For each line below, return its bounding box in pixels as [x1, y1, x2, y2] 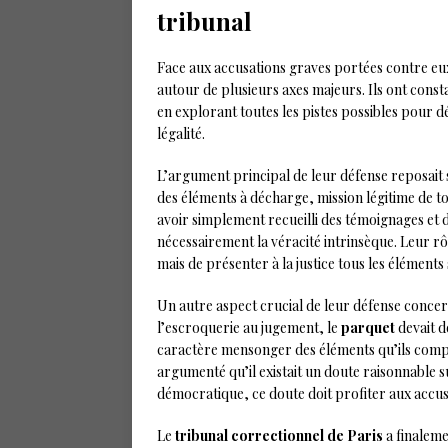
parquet [341, 318, 395, 338]
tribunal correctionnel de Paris [175, 426, 383, 446]
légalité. [157, 124, 205, 144]
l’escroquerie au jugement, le [157, 318, 341, 338]
